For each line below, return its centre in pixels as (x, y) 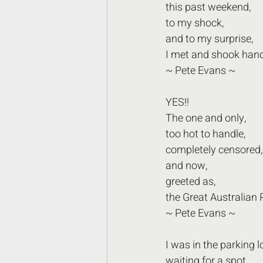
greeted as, (190, 182)
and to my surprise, (210, 39)
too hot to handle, (205, 134)
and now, (188, 166)
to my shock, (195, 23)
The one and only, (206, 118)
